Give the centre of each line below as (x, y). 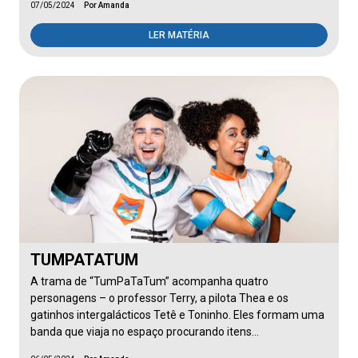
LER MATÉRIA (179, 35)
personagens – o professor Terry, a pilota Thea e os (159, 298)
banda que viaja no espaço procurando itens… (145, 332)
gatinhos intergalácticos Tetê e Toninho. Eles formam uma (177, 315)
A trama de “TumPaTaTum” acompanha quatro (149, 281)
